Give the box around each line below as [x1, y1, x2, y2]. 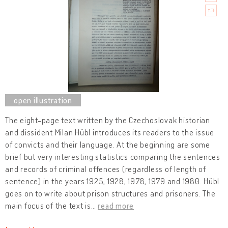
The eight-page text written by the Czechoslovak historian [5, 115, 210, 125]
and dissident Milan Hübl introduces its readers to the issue [5, 127, 214, 137]
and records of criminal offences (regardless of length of [5, 163, 206, 174]
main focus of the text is [5, 200, 91, 211]
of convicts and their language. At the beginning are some [5, 139, 210, 150]
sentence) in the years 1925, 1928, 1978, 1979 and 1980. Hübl [5, 176, 219, 186]
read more [98, 200, 134, 211]
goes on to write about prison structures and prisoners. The [5, 188, 216, 198]
